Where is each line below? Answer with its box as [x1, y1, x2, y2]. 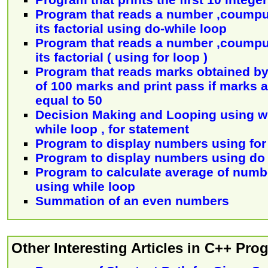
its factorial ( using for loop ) [35, 50, 208, 64]
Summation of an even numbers [35, 193, 229, 208]
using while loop [35, 179, 135, 193]
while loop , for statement [35, 121, 189, 136]
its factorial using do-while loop [35, 21, 227, 35]
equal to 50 [35, 93, 102, 107]
